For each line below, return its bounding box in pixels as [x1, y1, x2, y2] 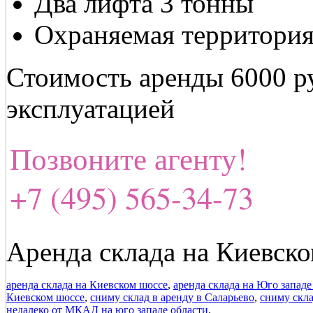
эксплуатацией [6, 94, 175, 124]
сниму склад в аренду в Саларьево [90, 291, 254, 304]
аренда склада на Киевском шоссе [6, 279, 168, 291]
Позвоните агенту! [10, 138, 247, 179]
